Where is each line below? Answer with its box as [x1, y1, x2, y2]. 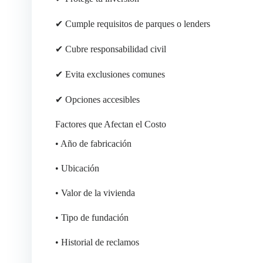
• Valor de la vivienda [55, 187, 135, 198]
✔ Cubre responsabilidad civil [55, 43, 166, 54]
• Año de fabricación [55, 138, 131, 149]
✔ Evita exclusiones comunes [55, 69, 165, 79]
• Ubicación [55, 163, 99, 173]
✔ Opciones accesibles [55, 94, 140, 104]
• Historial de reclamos [55, 237, 139, 247]
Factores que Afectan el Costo [55, 119, 166, 129]
